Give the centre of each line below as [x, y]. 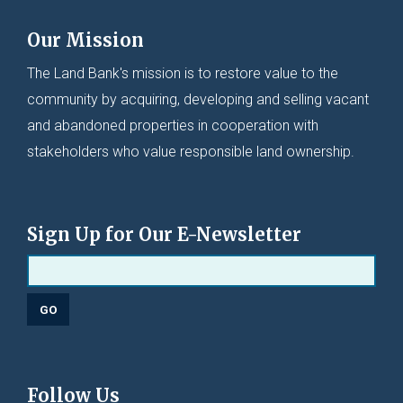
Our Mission [86, 40]
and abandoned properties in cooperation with [173, 125]
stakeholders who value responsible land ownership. [191, 151]
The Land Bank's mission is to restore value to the [183, 73]
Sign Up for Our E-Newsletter [165, 234]
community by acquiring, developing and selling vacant [198, 99]
